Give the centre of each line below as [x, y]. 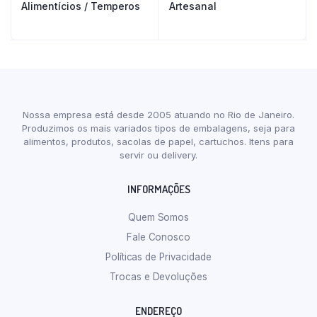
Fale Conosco [158, 237]
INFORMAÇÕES [158, 189]
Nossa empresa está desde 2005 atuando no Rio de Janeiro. [158, 115]
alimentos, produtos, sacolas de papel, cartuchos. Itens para [158, 142]
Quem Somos [158, 217]
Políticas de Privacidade [158, 257]
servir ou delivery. [158, 155]
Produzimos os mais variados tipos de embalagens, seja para [158, 128]
